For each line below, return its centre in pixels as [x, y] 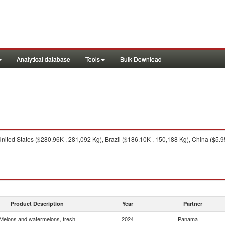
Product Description [37, 204]
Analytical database [43, 59]
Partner [193, 204]
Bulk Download [141, 59]
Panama [188, 219]
